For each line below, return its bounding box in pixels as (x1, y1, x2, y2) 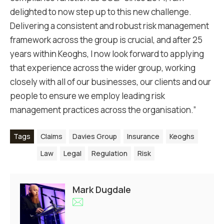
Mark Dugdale (72, 183, 131, 195)
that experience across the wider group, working (10, 62, 195, 73)
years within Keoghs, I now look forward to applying (10, 48, 204, 59)
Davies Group (72, 131, 117, 141)
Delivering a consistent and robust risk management (10, 20, 209, 31)
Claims (40, 131, 62, 141)
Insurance (127, 131, 159, 141)
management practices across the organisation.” (10, 104, 196, 115)
